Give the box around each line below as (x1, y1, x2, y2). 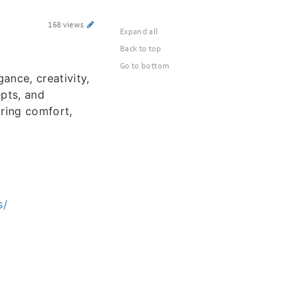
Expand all (120, 26, 158, 36)
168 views (48, 19, 86, 29)
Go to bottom (120, 60, 170, 71)
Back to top (120, 43, 162, 53)
